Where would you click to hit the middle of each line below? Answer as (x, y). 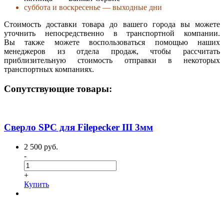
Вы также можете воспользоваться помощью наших (112, 42)
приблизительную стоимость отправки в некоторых (112, 60)
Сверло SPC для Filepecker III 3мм (78, 127)
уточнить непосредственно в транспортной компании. (112, 33)
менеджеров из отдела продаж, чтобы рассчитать (112, 51)
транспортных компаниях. (49, 69)
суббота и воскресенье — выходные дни (93, 7)
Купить (36, 184)
